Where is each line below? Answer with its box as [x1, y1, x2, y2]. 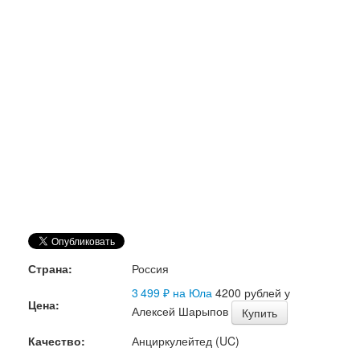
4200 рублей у [212, 284, 290, 301]
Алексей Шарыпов [132, 302, 231, 319]
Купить [242, 305, 277, 321]
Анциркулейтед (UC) [132, 333, 239, 349]
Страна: [28, 260, 72, 276]
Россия [132, 260, 169, 276]
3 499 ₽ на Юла [132, 284, 212, 301]
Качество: [28, 333, 85, 349]
